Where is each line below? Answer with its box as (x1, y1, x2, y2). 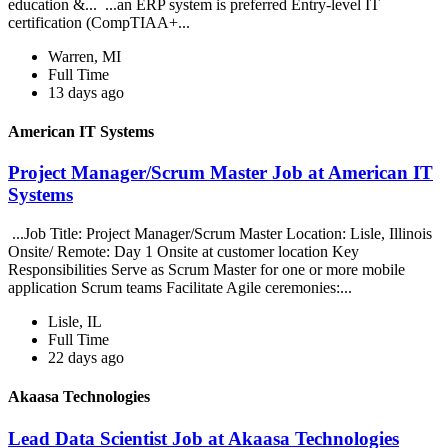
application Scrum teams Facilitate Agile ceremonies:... (8, 279, 356, 297)
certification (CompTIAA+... (8, 13, 194, 31)
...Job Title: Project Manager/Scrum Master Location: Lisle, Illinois (8, 225, 432, 243)
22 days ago (48, 349, 124, 367)
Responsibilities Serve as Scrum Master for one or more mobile (8, 261, 405, 279)
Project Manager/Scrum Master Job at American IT (8, 162, 433, 184)
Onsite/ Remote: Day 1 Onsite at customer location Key (8, 243, 359, 261)
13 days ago (48, 83, 124, 101)
